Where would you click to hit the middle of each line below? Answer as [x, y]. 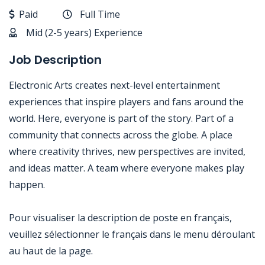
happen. [27, 185]
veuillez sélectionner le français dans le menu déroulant [132, 234]
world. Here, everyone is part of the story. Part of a [121, 118]
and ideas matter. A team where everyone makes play [127, 168]
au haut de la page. [51, 251]
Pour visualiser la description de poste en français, [120, 218]
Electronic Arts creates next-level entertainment [114, 85]
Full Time [100, 14]
